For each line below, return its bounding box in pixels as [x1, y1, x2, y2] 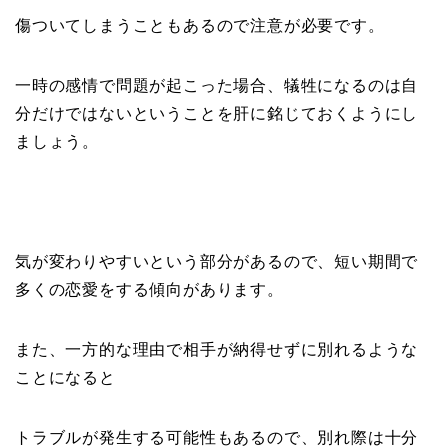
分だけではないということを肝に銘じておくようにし [15, 104, 419, 122]
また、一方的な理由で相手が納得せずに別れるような [15, 340, 419, 358]
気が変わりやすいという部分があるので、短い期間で [15, 252, 419, 270]
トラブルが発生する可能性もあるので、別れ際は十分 [15, 428, 419, 446]
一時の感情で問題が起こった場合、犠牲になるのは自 [15, 76, 419, 94]
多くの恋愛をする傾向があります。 [15, 280, 284, 298]
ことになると [15, 368, 116, 386]
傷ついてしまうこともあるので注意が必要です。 [15, 16, 385, 34]
